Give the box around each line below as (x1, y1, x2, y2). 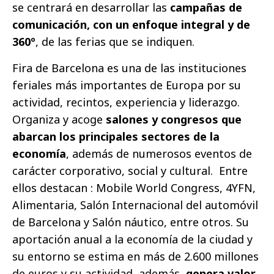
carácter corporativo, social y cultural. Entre (12, 163, 248, 178)
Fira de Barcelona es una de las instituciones (12, 61, 246, 75)
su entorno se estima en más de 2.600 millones (12, 249, 259, 264)
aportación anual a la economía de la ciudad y (12, 232, 253, 246)
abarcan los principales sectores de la (12, 129, 220, 144)
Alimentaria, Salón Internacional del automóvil (12, 198, 258, 212)
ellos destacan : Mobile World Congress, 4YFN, (12, 180, 256, 195)
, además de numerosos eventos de (66, 146, 252, 161)
